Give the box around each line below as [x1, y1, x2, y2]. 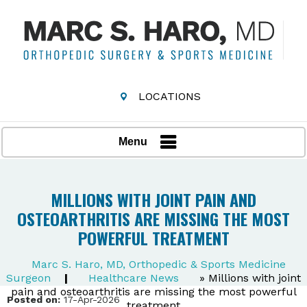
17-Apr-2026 [60, 293, 120, 305]
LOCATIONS [138, 90, 201, 103]
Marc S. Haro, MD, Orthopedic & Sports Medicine [32, 257, 286, 271]
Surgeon [6, 271, 54, 284]
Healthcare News [88, 271, 179, 284]
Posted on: [7, 293, 60, 305]
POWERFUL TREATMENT [77, 225, 230, 250]
